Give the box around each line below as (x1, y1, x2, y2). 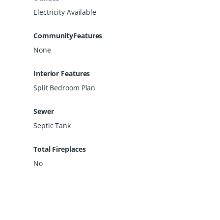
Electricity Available (33, 7, 96, 17)
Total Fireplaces (33, 144, 86, 154)
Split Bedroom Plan (33, 82, 96, 92)
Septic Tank (33, 120, 71, 130)
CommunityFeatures (33, 30, 103, 40)
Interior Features (33, 68, 90, 78)
